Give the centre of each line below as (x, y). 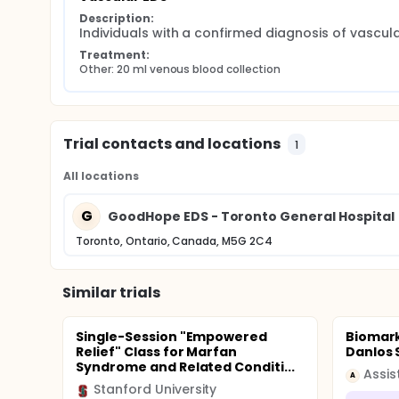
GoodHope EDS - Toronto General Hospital (251, 216)
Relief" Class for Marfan (157, 352)
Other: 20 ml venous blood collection (180, 69)
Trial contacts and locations (172, 144)
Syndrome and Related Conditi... (186, 367)
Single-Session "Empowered (172, 337)
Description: (117, 18)
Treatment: (114, 55)
